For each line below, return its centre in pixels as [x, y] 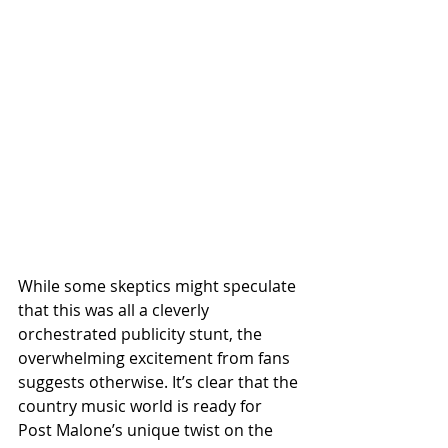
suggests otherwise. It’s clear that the [160, 382]
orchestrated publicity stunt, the [142, 334]
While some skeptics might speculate [159, 286]
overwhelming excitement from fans [156, 358]
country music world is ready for [142, 406]
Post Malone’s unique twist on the [147, 430]
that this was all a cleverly [115, 310]
